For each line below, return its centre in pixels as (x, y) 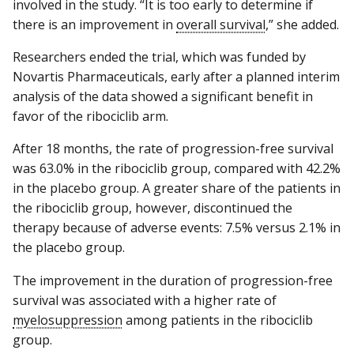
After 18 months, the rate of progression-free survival (173, 149)
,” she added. (302, 25)
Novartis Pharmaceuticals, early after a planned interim (176, 77)
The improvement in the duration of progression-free (173, 280)
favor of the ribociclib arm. (90, 117)
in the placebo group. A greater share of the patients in (177, 188)
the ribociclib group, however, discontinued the (153, 208)
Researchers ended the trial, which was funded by (159, 57)
